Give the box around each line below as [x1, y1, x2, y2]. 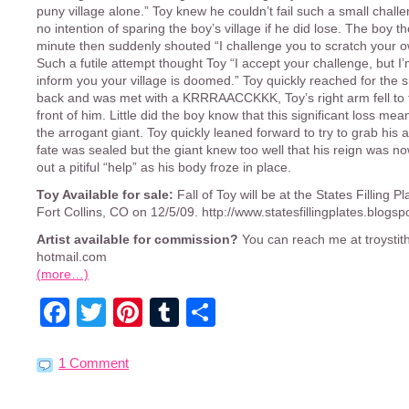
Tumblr [179, 295, 270, 329]
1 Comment [58, 354, 129, 371]
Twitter [106, 295, 193, 329]
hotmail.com [37, 249, 107, 264]
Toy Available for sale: [37, 187, 173, 202]
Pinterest [142, 295, 258, 329]
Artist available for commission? [37, 232, 242, 246]
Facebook [69, 295, 199, 329]
